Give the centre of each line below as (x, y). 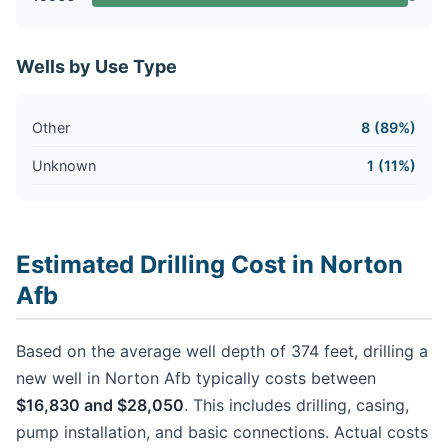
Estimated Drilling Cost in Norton (209, 264)
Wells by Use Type (96, 66)
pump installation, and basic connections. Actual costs (222, 431)
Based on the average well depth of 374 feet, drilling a (222, 350)
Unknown (64, 165)
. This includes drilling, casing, (296, 404)
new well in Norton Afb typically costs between (196, 377)
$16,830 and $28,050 (100, 404)
